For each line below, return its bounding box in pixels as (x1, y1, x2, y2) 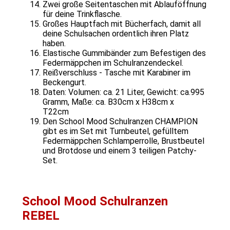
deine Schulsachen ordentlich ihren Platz (43, 28, 189, 39)
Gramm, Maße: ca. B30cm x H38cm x (43, 97, 174, 107)
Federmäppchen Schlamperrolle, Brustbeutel (43, 136, 204, 146)
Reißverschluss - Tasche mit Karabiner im (43, 67, 190, 78)
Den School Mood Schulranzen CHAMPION (43, 116, 198, 126)
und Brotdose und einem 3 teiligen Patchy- (43, 145, 197, 156)
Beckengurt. (43, 77, 86, 87)
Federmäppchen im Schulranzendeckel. (43, 57, 183, 68)
